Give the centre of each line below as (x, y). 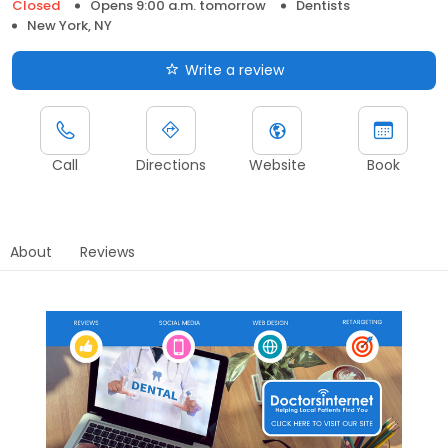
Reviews (107, 252)
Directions (171, 165)
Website (277, 165)
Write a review (234, 70)
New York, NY (69, 25)
